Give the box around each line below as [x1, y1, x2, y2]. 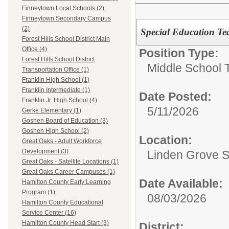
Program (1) [22, 189, 55, 196]
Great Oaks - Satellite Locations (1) [22, 158, 119, 166]
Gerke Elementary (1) [22, 107, 81, 114]
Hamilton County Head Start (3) [22, 219, 109, 227]
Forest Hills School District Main [22, 35, 110, 43]
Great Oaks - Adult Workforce [22, 138, 102, 145]
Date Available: [139, 177, 223, 191]
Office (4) [22, 45, 47, 53]
